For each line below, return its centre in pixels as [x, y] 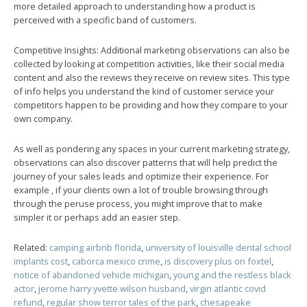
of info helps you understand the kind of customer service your [144, 91]
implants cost [41, 261]
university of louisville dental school [218, 247]
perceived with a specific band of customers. [105, 20]
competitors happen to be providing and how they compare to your [151, 105]
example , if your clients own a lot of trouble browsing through [141, 190]
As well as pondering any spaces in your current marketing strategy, [152, 149]
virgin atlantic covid [228, 288]
